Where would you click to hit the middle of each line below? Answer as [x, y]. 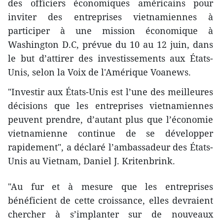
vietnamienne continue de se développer [110, 133]
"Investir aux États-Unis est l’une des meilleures [110, 92]
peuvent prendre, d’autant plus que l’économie [110, 119]
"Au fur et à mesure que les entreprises [110, 186]
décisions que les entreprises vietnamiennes [110, 105]
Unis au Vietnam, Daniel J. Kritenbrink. [92, 161]
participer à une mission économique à [110, 30]
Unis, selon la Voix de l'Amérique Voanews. [99, 72]
